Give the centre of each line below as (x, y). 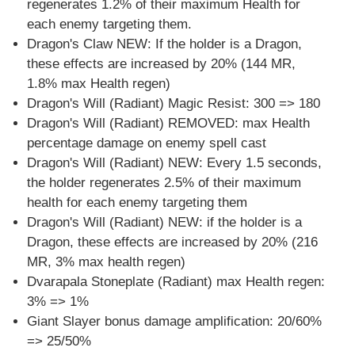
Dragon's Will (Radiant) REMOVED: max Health (168, 123)
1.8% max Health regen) (98, 83)
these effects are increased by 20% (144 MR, (161, 63)
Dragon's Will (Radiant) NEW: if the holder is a (164, 222)
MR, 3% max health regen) (106, 261)
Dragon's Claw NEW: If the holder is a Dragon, (164, 44)
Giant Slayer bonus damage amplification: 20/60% (174, 321)
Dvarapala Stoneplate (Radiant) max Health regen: (176, 281)
